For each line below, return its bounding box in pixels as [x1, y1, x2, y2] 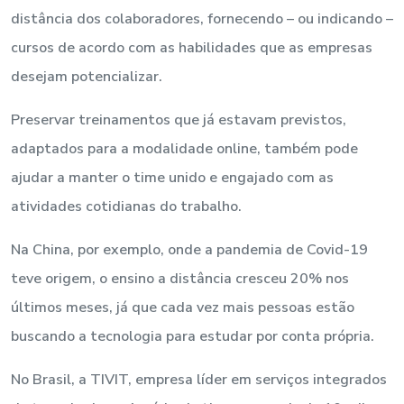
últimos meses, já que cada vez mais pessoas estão [11, 297, 354, 317]
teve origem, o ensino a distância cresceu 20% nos [11, 268, 349, 289]
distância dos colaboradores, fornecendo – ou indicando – [11, 8, 393, 29]
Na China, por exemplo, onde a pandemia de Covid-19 [11, 239, 368, 260]
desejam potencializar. [11, 66, 166, 87]
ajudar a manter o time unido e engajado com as [11, 167, 334, 188]
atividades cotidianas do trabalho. [11, 196, 242, 216]
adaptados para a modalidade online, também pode [11, 138, 358, 159]
